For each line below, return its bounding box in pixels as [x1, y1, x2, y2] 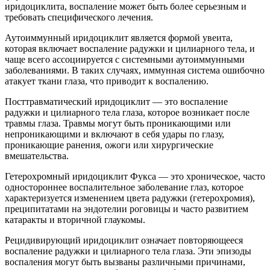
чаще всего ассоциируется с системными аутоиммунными [5, 54, 245, 65]
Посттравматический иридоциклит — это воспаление [5, 96, 228, 107]
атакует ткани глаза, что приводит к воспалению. [5, 76, 209, 87]
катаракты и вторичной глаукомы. [5, 215, 145, 225]
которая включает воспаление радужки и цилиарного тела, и [5, 43, 255, 54]
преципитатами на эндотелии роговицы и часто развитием [5, 204, 248, 215]
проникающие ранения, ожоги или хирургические [5, 140, 213, 151]
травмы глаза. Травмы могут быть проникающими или [5, 118, 231, 129]
